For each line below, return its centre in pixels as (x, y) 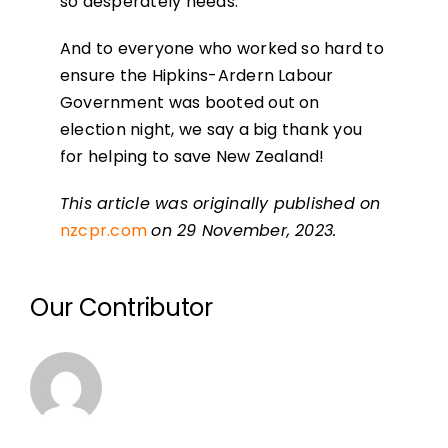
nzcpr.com (103, 231)
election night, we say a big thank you (211, 130)
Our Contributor (121, 308)
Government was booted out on (189, 103)
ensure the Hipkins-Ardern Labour (196, 76)
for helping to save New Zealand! (192, 157)
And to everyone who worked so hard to (221, 49)
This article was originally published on (220, 204)
